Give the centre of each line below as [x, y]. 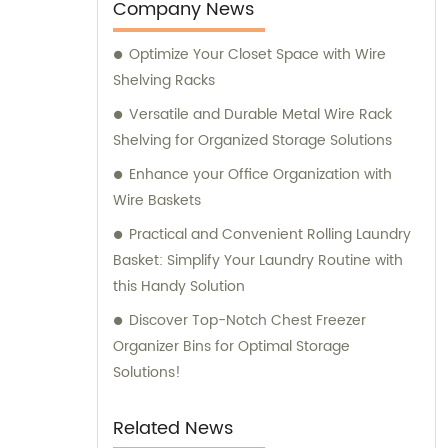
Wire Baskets [157, 201]
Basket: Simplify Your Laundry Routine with [258, 261]
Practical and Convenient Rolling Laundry [270, 235]
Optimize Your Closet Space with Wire [257, 55]
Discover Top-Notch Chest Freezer [247, 321]
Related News [173, 429]
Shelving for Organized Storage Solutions [252, 141]
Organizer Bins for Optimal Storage [231, 347]
